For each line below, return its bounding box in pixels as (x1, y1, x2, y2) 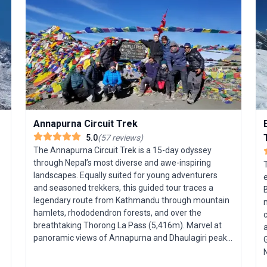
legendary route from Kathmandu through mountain (33, 195, 230, 206)
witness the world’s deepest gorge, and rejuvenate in (33, 246, 231, 256)
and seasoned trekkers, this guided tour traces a (33, 183, 214, 193)
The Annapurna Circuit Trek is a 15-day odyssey (33, 145, 212, 156)
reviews (110, 133, 141, 143)
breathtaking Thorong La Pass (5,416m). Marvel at (33, 221, 222, 231)
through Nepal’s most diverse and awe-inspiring (33, 158, 212, 168)
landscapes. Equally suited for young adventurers (33, 170, 218, 181)
